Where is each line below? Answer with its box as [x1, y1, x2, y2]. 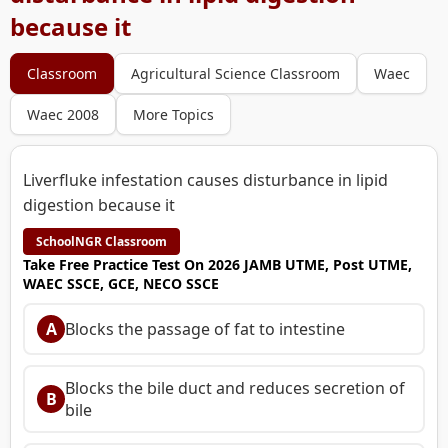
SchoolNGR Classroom [36, 232, 167, 250]
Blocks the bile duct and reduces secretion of [65, 376, 405, 399]
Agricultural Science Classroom [131, 63, 340, 83]
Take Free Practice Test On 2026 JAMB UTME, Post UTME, [23, 254, 412, 274]
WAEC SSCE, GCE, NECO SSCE [23, 273, 219, 293]
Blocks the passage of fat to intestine [65, 317, 345, 340]
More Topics [133, 104, 214, 124]
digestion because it [23, 193, 175, 216]
